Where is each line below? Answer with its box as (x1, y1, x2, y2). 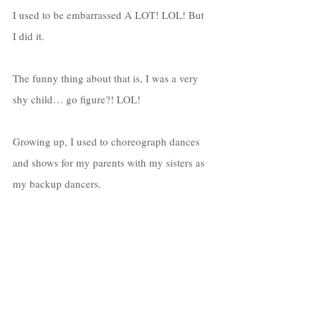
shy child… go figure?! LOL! (13, 91, 143, 106)
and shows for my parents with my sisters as (13, 155, 207, 169)
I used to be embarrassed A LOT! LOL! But (13, 7, 207, 22)
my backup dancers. (13, 176, 104, 191)
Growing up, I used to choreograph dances (13, 134, 202, 148)
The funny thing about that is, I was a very (13, 70, 201, 85)
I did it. (13, 28, 47, 43)
